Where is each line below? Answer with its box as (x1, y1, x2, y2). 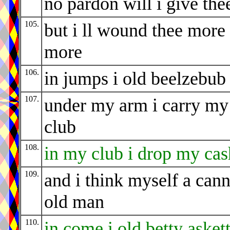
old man (44, 191, 104, 213)
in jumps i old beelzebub (44, 68, 226, 89)
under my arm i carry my (44, 95, 228, 116)
